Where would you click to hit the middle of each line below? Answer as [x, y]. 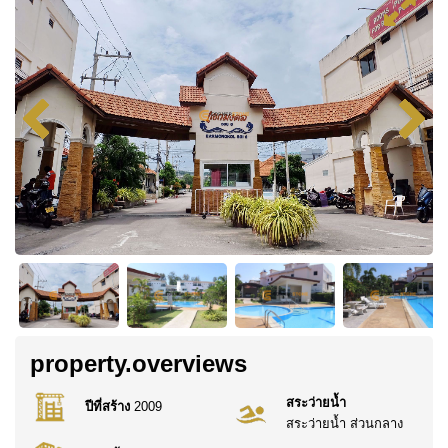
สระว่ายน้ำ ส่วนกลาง [344, 423]
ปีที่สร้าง [107, 407]
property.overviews [138, 363]
